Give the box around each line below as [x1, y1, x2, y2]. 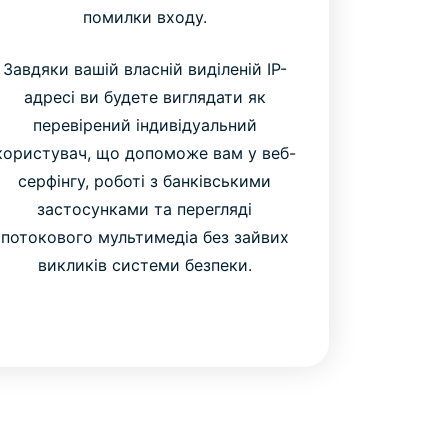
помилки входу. [82, 7, 207, 28]
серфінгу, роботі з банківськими [18, 171, 272, 192]
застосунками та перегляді [37, 199, 253, 220]
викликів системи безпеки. [37, 255, 252, 276]
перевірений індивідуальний [32, 115, 257, 136]
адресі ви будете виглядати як [23, 87, 266, 108]
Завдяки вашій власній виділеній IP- [2, 59, 287, 80]
